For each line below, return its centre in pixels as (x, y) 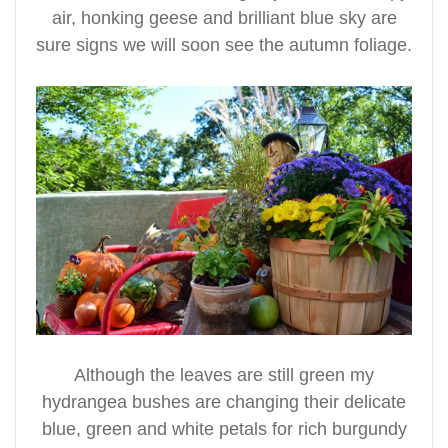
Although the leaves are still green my (224, 374)
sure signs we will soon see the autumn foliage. (224, 44)
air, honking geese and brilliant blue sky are (224, 17)
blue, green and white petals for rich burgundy (224, 428)
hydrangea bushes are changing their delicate (224, 401)
